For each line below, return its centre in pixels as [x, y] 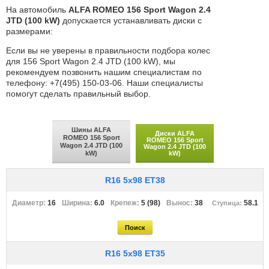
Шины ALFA [91, 130]
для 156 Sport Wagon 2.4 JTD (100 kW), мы [91, 61]
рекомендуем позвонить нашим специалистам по [104, 72]
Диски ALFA [175, 133]
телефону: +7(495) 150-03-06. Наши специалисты [104, 83]
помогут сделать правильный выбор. [78, 94]
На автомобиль [37, 10]
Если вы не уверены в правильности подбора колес [108, 50]
